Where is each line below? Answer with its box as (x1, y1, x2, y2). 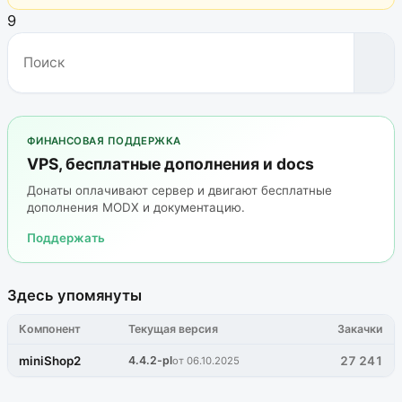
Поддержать (26, 231, 105, 246)
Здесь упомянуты (7, 285, 142, 304)
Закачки (336, 322, 383, 336)
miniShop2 (19, 353, 82, 368)
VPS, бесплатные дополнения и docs (26, 154, 314, 174)
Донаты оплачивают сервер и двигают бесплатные (26, 182, 332, 197)
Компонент (19, 322, 82, 336)
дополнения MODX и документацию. (26, 199, 245, 214)
